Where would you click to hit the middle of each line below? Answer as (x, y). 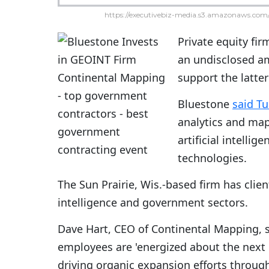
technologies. (212, 158)
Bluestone (204, 104)
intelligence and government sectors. (153, 203)
